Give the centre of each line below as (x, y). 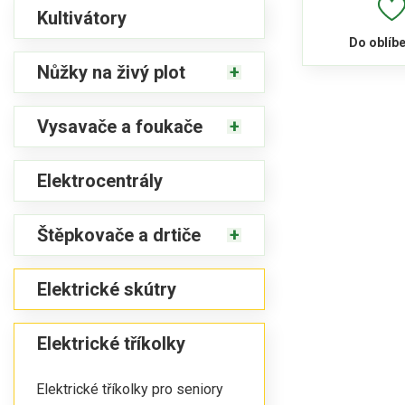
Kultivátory (82, 18)
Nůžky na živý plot (111, 72)
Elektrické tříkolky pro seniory (130, 389)
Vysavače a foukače (120, 127)
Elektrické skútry (107, 289)
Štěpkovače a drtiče (119, 235)
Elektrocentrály (100, 181)
